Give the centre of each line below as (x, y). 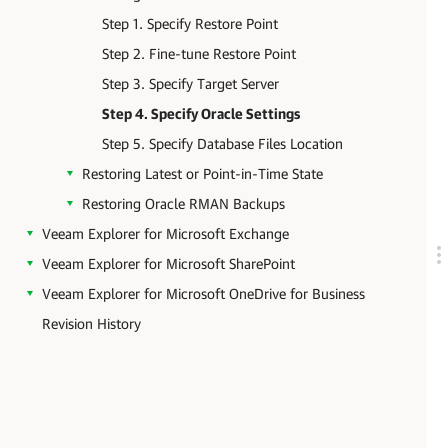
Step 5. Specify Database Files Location (222, 143)
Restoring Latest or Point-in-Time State (202, 173)
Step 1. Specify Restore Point (190, 23)
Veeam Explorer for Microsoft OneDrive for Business (203, 293)
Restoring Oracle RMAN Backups (183, 203)
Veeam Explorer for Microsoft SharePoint (168, 263)
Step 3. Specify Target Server (190, 83)
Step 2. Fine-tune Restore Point (199, 53)
